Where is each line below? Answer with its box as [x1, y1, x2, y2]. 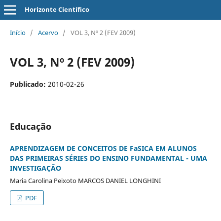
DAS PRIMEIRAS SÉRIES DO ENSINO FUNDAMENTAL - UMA [9, 153, 207, 163]
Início [9, 28, 26, 37]
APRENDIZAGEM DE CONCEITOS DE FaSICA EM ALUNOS [9, 143, 197, 153]
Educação [9, 120, 51, 132]
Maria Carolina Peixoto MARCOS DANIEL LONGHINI [9, 176, 161, 185]
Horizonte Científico [24, 5, 89, 14]
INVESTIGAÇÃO [9, 163, 61, 173]
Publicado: [9, 79, 48, 89]
